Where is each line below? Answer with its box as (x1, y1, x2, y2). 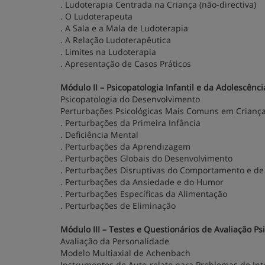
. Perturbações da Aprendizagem (60, 141, 190, 152)
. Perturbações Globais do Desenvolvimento (60, 153, 232, 164)
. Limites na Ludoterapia (60, 46, 156, 57)
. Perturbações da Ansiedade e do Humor (60, 176, 224, 188)
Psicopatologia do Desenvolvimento (60, 93, 200, 105)
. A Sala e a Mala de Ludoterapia (60, 22, 188, 34)
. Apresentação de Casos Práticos (60, 58, 191, 69)
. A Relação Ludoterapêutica (60, 34, 171, 46)
